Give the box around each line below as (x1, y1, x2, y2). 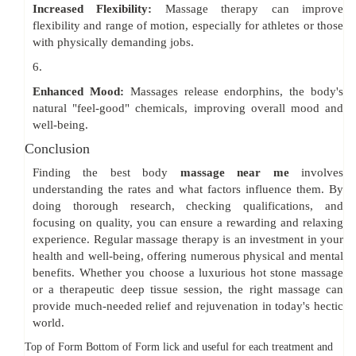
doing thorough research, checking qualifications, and (33, 199, 343, 213)
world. (33, 316, 64, 330)
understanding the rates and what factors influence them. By (33, 183, 343, 196)
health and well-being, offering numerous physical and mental (33, 250, 343, 263)
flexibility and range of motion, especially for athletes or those (33, 19, 343, 33)
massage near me (168, 166, 302, 180)
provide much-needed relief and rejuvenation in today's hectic (33, 300, 343, 313)
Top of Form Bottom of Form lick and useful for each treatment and (25, 341, 333, 354)
